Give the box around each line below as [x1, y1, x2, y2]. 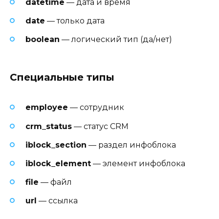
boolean [25, 34, 60, 44]
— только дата [45, 16, 105, 25]
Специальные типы [10, 71, 114, 84]
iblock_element [25, 158, 91, 168]
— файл [39, 177, 72, 187]
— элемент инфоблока [91, 158, 185, 168]
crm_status [25, 121, 72, 131]
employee [25, 103, 68, 112]
